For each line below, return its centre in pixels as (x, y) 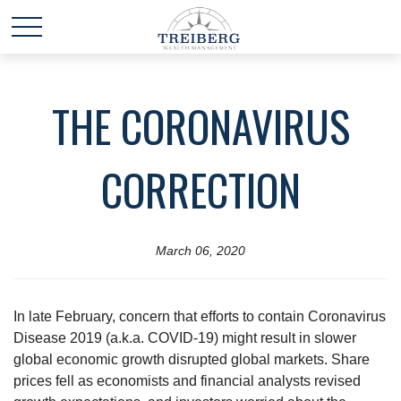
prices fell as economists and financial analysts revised (187, 381)
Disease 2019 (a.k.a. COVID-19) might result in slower (185, 338)
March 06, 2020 (200, 251)
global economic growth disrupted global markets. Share (192, 359)
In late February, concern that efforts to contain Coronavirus (200, 316)
